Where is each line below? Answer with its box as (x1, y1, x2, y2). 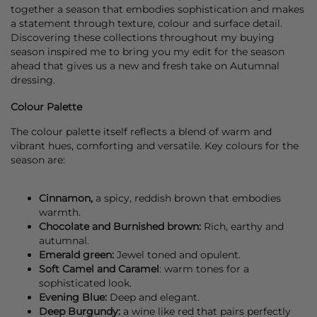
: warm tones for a (159, 262, 249, 275)
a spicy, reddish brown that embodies (93, 191, 281, 204)
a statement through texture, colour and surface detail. (11, 16, 282, 30)
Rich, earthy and (201, 219, 284, 233)
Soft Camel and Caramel (39, 262, 159, 275)
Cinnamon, (39, 191, 93, 204)
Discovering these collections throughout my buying (11, 30, 275, 44)
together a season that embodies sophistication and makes (11, 2, 304, 16)
